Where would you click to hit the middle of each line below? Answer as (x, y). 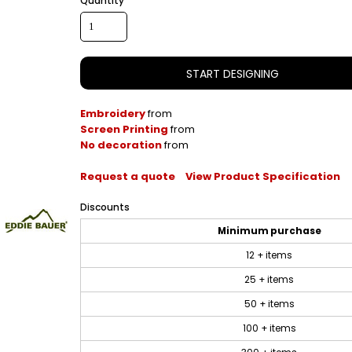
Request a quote (128, 177)
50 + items (269, 304)
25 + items (269, 280)
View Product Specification (263, 177)
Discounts (105, 207)
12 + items (269, 256)
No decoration (121, 145)
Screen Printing (124, 130)
